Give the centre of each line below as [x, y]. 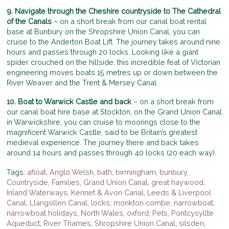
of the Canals [29, 21]
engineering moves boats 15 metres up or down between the [112, 72]
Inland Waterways [37, 192]
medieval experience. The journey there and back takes [103, 143]
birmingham [136, 172]
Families [66, 182]
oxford [138, 213]
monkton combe [142, 202]
